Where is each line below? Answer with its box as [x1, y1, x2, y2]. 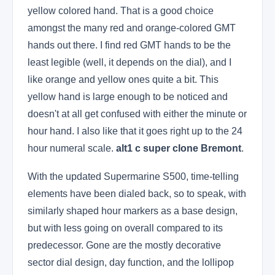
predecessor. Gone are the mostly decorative [28, 240, 221, 250]
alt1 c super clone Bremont [116, 143, 241, 153]
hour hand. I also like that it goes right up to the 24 [28, 126, 242, 136]
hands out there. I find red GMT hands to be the [28, 40, 231, 50]
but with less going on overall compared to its [28, 223, 223, 233]
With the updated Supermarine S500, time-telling [28, 171, 239, 182]
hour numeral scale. [28, 143, 116, 153]
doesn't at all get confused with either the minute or [28, 109, 247, 119]
